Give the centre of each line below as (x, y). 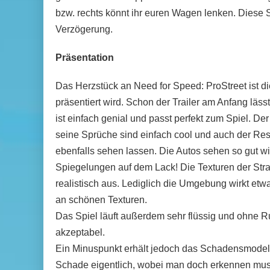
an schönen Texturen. (101, 200)
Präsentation (85, 58)
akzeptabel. (80, 232)
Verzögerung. (84, 29)
